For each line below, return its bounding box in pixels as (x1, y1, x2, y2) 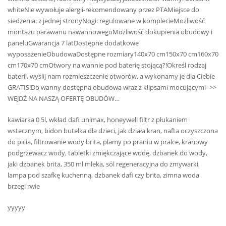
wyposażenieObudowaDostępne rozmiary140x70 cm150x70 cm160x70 (8, 49, 218, 59)
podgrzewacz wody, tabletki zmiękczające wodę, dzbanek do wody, (8, 148, 207, 157)
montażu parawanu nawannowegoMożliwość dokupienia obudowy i (8, 27, 212, 36)
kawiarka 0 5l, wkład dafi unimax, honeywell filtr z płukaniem (8, 115, 188, 124)
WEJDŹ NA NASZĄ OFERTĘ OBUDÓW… (8, 93, 120, 103)
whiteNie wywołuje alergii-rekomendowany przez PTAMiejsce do (8, 5, 199, 14)
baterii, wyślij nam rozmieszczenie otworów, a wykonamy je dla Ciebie (8, 71, 215, 81)
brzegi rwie (8, 182, 40, 191)
